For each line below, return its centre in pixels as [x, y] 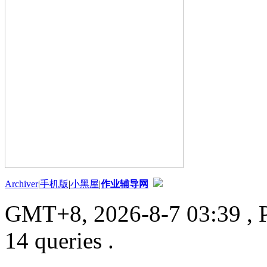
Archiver [21, 184]
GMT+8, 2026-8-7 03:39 [123, 214]
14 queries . [59, 241]
